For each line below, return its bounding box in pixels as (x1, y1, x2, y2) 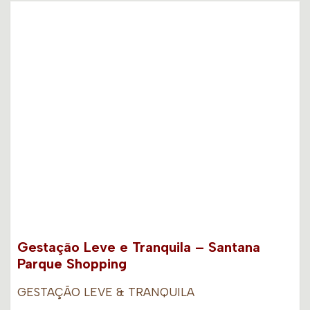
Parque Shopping (17, 255, 127, 273)
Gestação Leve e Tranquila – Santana (17, 239, 260, 256)
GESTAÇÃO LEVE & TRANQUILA (17, 285, 194, 300)
